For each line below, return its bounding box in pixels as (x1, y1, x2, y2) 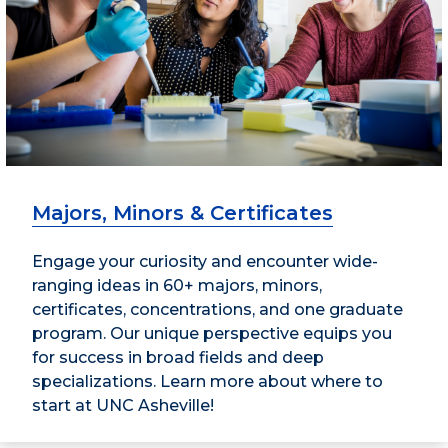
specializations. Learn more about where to (32, 371, 383, 391)
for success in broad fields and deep (32, 347, 324, 367)
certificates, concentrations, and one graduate (32, 299, 403, 319)
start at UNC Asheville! (32, 395, 214, 415)
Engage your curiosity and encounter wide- (32, 251, 378, 271)
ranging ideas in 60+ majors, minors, (32, 275, 322, 295)
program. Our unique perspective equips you (32, 323, 392, 343)
